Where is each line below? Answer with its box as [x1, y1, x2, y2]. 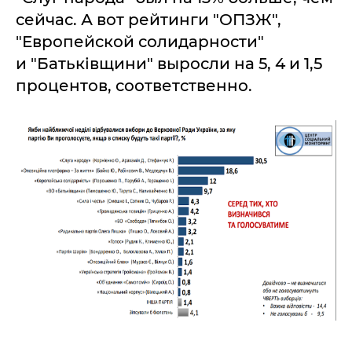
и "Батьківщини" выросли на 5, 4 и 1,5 [16, 54, 322, 73]
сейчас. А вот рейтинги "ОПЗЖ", [16, 10, 281, 29]
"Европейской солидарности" [16, 32, 264, 51]
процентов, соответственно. [16, 76, 252, 95]
